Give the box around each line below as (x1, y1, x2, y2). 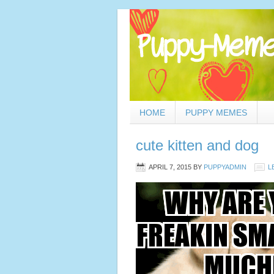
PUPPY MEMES (185, 108, 247, 117)
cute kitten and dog (136, 137, 259, 154)
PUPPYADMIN (204, 163, 246, 171)
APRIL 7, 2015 (149, 163, 191, 171)
